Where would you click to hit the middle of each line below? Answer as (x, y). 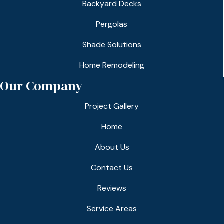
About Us (112, 147)
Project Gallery (112, 106)
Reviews (112, 188)
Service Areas (112, 209)
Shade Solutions (112, 45)
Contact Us (112, 168)
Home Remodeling (112, 65)
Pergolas (112, 24)
